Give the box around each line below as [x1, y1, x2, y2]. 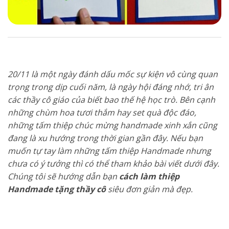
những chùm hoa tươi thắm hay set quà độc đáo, [8, 106, 196, 118]
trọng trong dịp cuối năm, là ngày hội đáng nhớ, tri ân [8, 81, 214, 93]
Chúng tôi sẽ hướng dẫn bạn [8, 170, 119, 182]
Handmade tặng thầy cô [8, 183, 106, 195]
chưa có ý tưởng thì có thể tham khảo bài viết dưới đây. [8, 157, 219, 169]
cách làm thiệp [119, 170, 179, 182]
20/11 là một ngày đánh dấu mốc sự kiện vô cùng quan [8, 68, 218, 80]
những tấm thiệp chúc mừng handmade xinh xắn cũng [8, 119, 217, 131]
